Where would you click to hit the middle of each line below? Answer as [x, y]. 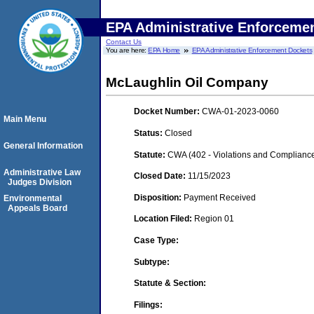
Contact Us [124, 42]
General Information [43, 146]
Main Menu [25, 119]
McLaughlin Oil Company [187, 82]
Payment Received [220, 197]
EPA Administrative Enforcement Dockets [252, 50]
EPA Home [164, 50]
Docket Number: [168, 112]
